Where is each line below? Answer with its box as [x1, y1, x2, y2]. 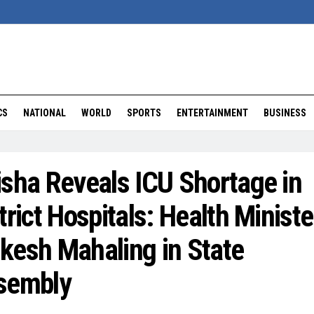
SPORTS [127, 107, 161, 118]
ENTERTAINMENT [177, 107, 248, 118]
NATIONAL [23, 107, 66, 118]
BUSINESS [264, 107, 306, 118]
